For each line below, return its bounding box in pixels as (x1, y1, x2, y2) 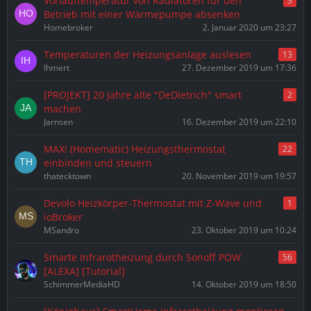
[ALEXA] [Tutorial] (44, 264, 125, 278)
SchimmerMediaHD (44, 278, 120, 290)
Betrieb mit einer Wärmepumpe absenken (44, 8, 240, 21)
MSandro (44, 224, 79, 236)
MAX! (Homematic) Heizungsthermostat (44, 142, 226, 155)
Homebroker (44, 22, 93, 33)
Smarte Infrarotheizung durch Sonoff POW (44, 251, 241, 264)
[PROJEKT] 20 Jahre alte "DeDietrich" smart (44, 88, 242, 101)
